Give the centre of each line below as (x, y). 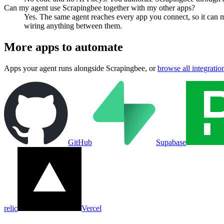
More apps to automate (63, 47)
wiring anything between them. (73, 26)
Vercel (91, 208)
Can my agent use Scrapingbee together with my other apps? (99, 8)
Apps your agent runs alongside (55, 68)
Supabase (171, 142)
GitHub (80, 142)
